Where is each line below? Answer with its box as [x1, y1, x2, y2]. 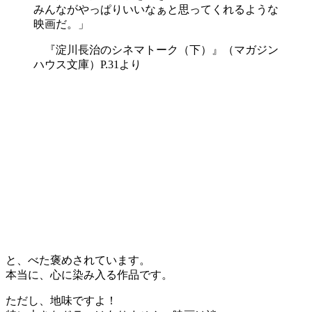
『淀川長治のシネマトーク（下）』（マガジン [33, 43, 279, 56]
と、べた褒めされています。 [6, 253, 150, 266]
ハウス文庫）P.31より [33, 58, 141, 70]
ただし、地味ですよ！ [6, 294, 117, 306]
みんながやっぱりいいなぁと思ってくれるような [33, 3, 279, 15]
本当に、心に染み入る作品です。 [6, 268, 173, 281]
